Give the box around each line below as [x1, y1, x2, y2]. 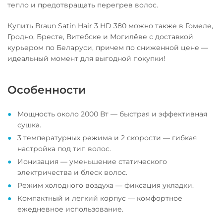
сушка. [17, 120, 41, 129]
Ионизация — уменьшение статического [17, 157, 167, 166]
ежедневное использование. [17, 205, 123, 214]
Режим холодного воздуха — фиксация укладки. [17, 181, 194, 190]
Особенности [7, 83, 86, 97]
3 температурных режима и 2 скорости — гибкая [17, 133, 197, 142]
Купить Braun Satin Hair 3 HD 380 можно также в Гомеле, [7, 21, 213, 30]
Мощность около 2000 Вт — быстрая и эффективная [17, 110, 207, 118]
